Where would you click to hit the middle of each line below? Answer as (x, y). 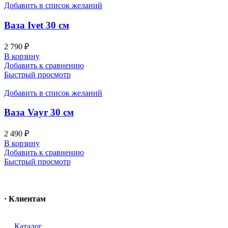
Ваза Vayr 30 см (39, 112)
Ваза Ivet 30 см (37, 25)
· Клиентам (25, 199)
